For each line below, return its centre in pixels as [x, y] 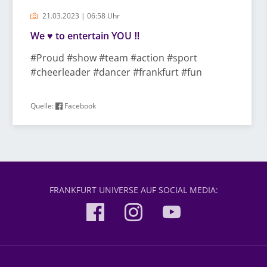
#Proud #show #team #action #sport [114, 58]
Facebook [79, 106]
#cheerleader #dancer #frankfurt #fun [116, 72]
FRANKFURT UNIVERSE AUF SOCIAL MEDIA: [133, 190]
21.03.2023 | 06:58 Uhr [80, 16]
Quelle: [43, 106]
